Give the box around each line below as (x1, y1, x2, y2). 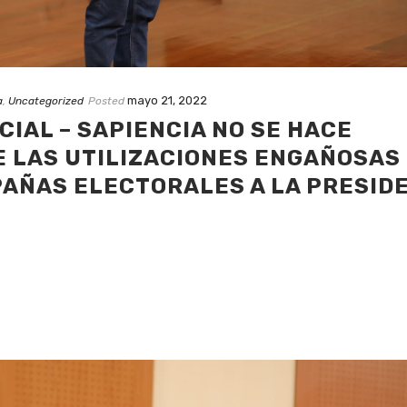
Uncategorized (8, 94, 84, 107)
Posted (88, 94, 124, 107)
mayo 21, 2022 (127, 93, 207, 107)
